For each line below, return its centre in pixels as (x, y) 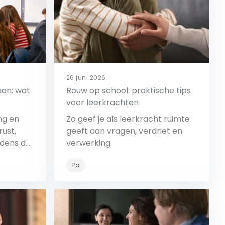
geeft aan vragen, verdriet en (124, 131)
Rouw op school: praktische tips (129, 91)
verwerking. (89, 143)
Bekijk (124, 195)
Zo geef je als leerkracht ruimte (128, 119)
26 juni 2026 (86, 78)
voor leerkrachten (102, 103)
